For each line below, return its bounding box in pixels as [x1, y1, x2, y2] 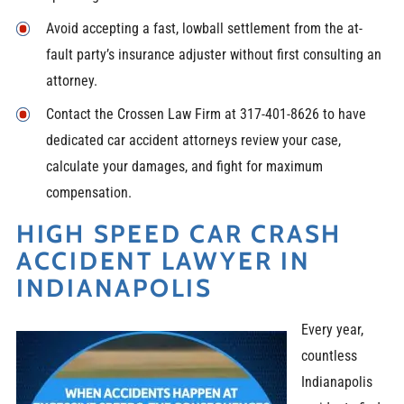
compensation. [45, 183, 132, 201]
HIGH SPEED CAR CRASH [15, 218, 343, 250]
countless [301, 346, 358, 364]
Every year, [301, 320, 364, 338]
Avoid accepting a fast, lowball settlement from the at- [45, 19, 363, 37]
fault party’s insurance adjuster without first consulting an [45, 45, 381, 63]
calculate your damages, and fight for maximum [45, 157, 323, 175]
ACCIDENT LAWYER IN [15, 245, 311, 277]
